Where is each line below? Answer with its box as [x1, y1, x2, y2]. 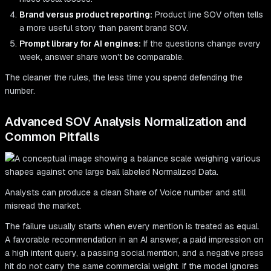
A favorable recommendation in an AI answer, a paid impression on [5, 234, 264, 246]
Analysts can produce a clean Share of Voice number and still [5, 187, 246, 198]
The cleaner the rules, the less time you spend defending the [5, 72, 243, 83]
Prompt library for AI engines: [19, 38, 141, 50]
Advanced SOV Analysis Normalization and [5, 114, 246, 130]
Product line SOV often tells [152, 9, 263, 21]
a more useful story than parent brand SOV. [19, 22, 188, 34]
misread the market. [5, 200, 81, 212]
